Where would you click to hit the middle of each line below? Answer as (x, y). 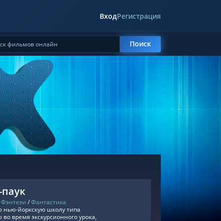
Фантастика (49, 202)
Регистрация (139, 16)
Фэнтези (14, 202)
